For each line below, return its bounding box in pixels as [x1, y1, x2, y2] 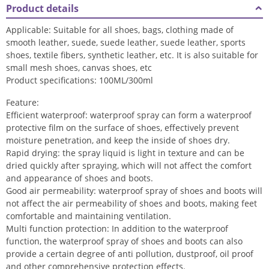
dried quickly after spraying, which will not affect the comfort [6, 160, 252, 171]
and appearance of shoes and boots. [6, 172, 153, 184]
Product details [6, 2, 79, 15]
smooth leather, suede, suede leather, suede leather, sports [6, 37, 246, 48]
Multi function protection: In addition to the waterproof [6, 223, 228, 234]
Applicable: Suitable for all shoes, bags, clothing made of [6, 24, 234, 35]
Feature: [6, 97, 39, 108]
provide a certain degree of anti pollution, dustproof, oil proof [6, 248, 253, 259]
